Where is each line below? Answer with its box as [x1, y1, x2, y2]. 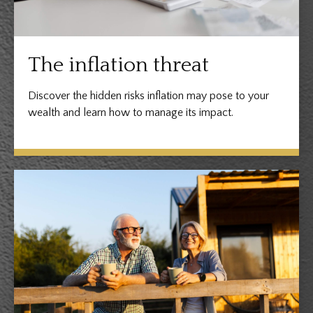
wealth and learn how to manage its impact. [28, 105, 233, 119]
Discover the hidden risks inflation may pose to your [28, 89, 269, 102]
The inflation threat [28, 53, 209, 77]
